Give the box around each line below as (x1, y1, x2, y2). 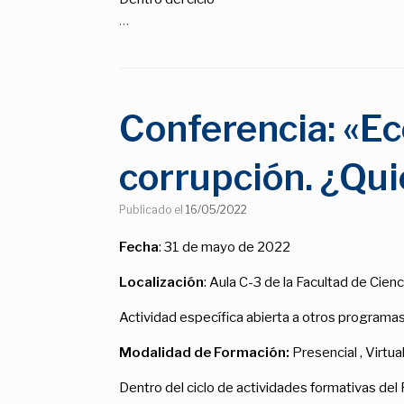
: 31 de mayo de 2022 (159, 238, 290, 255)
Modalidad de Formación (119, 344, 286, 361)
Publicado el (126, 202, 186, 216)
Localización (119, 273, 204, 290)
